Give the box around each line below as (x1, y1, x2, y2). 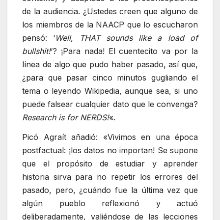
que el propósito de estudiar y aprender (22, 159, 198, 168)
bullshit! (22, 46, 51, 56)
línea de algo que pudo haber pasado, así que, (22, 59, 198, 70)
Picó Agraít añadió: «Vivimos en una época (22, 132, 198, 142)
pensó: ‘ (22, 33, 55, 43)
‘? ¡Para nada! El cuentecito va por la (51, 46, 198, 56)
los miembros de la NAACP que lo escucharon (22, 20, 198, 30)
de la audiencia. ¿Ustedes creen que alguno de (22, 6, 198, 17)
